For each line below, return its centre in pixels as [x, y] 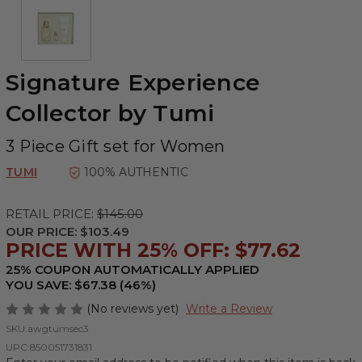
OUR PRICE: [41, 231]
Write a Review [229, 309]
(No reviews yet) [133, 308]
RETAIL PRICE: [51, 213]
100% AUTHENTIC [136, 172]
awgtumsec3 [58, 329]
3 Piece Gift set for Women [116, 146]
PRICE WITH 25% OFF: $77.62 [153, 250]
